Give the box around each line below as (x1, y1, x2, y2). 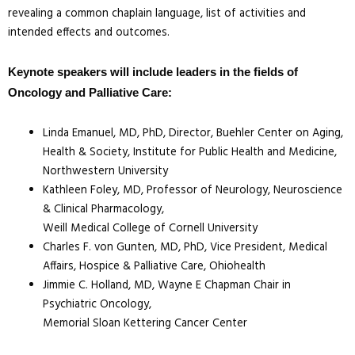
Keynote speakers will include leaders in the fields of (8, 66, 298, 79)
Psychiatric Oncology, (42, 295, 151, 314)
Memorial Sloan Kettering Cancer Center (42, 314, 247, 333)
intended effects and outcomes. (8, 23, 170, 42)
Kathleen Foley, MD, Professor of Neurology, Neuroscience (42, 181, 342, 200)
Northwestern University (42, 162, 168, 181)
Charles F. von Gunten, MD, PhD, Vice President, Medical (42, 238, 327, 257)
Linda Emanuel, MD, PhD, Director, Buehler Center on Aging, (42, 124, 343, 143)
